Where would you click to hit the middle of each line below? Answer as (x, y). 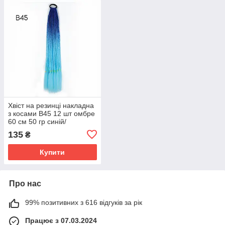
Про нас (25, 183)
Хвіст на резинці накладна (51, 105)
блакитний (25, 129)
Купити (52, 152)
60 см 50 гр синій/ (37, 121)
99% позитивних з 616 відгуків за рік (84, 202)
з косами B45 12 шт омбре (51, 113)
